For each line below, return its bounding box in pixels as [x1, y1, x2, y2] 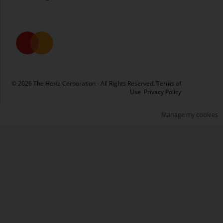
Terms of [156, 79, 181, 87]
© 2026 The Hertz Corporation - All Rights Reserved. [11, 79, 156, 88]
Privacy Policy [144, 88, 181, 96]
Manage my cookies [161, 110, 218, 119]
